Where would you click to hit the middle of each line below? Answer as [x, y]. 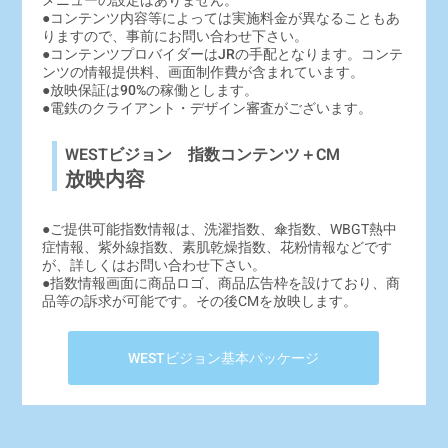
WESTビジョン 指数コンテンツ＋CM [203, 154]
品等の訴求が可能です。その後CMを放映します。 [200, 300]
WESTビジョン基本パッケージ [224, 358]
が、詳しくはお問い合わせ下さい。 [154, 264]
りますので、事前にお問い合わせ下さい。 [175, 35]
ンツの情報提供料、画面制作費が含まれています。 [203, 71]
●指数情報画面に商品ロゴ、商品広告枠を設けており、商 [221, 282]
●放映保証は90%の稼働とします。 [150, 89]
